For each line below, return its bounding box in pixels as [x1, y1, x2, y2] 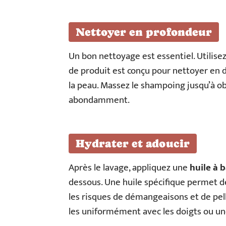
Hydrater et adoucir [76, 137, 190, 150]
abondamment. [69, 92, 130, 108]
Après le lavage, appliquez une [69, 160, 190, 176]
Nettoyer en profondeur [76, 26, 212, 38]
